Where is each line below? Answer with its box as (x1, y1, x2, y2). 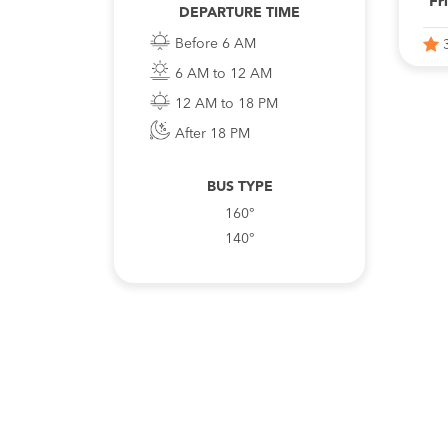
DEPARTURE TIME (179, 6, 300, 20)
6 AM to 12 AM (174, 67, 272, 81)
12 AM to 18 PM (174, 97, 278, 111)
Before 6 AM (174, 37, 256, 51)
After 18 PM (174, 127, 250, 141)
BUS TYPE (206, 180, 273, 194)
